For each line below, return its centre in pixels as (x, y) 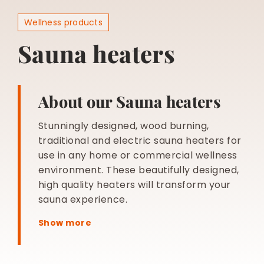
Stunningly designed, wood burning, (123, 126)
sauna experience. (83, 199)
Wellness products (63, 22)
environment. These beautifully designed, (138, 170)
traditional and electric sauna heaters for (140, 141)
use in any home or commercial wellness (138, 155)
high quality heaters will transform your (134, 185)
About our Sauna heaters (129, 101)
